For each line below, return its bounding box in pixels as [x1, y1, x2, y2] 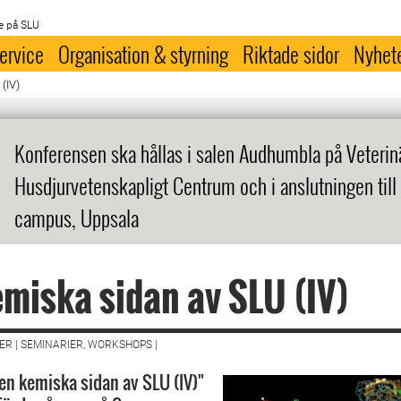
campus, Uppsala [14, 201, 139, 234]
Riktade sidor [243, 38, 340, 70]
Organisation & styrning [58, 38, 229, 70]
